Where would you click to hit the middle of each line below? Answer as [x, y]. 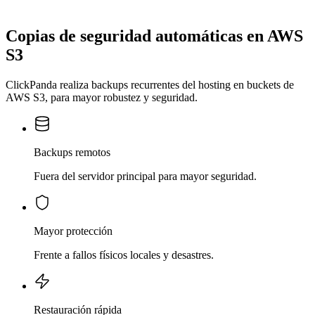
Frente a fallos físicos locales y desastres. [124, 255]
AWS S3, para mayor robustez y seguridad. [102, 98]
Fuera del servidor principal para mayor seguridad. [145, 176]
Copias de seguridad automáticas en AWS [154, 36]
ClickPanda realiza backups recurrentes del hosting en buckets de [150, 85]
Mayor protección [73, 231]
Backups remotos [72, 153]
